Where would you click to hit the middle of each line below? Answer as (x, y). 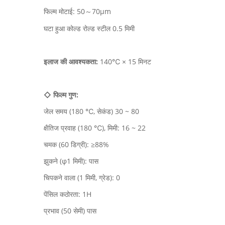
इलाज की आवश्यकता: (71, 62)
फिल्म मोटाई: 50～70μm (77, 11)
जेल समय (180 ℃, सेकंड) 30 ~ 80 (91, 111)
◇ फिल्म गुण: (61, 95)
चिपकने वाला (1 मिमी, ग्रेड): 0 (82, 178)
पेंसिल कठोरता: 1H (68, 194)
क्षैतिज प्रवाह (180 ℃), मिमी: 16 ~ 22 (95, 128)
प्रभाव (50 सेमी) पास (70, 211)
